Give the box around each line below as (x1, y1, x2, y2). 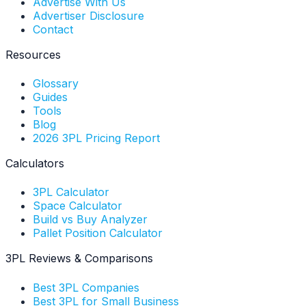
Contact (33, 22, 73, 36)
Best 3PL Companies (33, 280, 139, 294)
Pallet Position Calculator (33, 226, 163, 240)
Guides (33, 90, 68, 105)
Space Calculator (33, 199, 122, 213)
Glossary (33, 76, 79, 91)
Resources (5, 47, 61, 61)
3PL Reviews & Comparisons (5, 251, 153, 266)
